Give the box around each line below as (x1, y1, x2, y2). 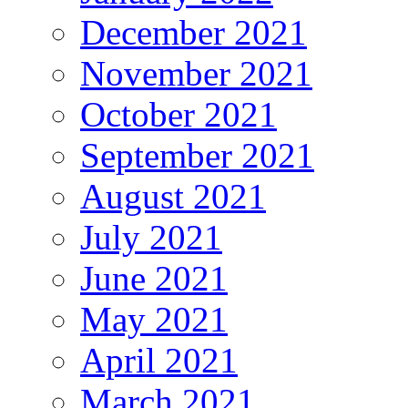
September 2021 (80, 135, 314, 175)
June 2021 (80, 258, 228, 298)
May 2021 (80, 299, 228, 339)
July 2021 (80, 217, 222, 257)
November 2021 (80, 53, 312, 93)
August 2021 (80, 176, 266, 216)
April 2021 (80, 340, 238, 380)
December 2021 (80, 12, 307, 52)
